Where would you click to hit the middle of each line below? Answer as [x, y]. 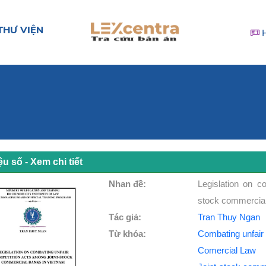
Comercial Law [227, 250]
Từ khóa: [129, 234]
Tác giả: [126, 217]
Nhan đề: [129, 184]
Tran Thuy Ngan [229, 217]
